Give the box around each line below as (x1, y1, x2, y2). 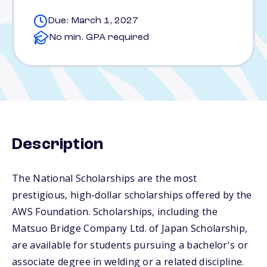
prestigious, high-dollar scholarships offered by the (12, 188, 252, 201)
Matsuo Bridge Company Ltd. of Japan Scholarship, (12, 222, 248, 235)
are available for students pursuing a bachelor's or (12, 238, 249, 252)
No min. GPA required (49, 33, 149, 42)
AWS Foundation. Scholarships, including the (12, 205, 218, 218)
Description (12, 136, 104, 153)
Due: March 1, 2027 (48, 16, 138, 26)
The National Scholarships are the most (12, 172, 197, 185)
